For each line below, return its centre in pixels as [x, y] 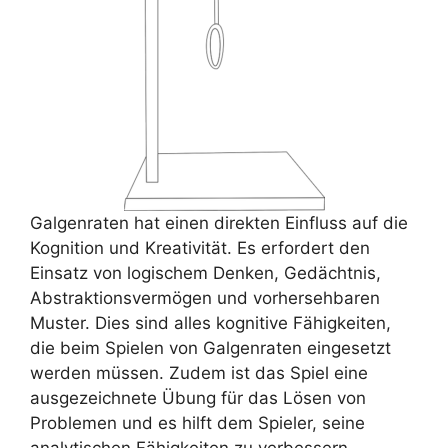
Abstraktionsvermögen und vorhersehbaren [205, 298]
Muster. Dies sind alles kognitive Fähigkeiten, [210, 323]
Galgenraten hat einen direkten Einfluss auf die [219, 223]
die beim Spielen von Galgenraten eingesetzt [210, 348]
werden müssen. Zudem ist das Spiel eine [199, 373]
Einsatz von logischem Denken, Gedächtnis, [205, 273]
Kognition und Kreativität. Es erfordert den [200, 248]
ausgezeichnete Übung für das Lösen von [198, 398]
